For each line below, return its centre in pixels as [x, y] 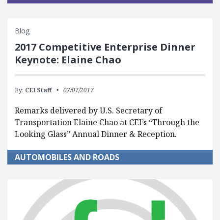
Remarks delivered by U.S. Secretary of [88, 111]
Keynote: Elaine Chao [68, 60]
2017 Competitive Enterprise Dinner [105, 47]
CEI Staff [38, 90]
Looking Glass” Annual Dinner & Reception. [96, 134]
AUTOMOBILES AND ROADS [67, 157]
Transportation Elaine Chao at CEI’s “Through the [107, 123]
